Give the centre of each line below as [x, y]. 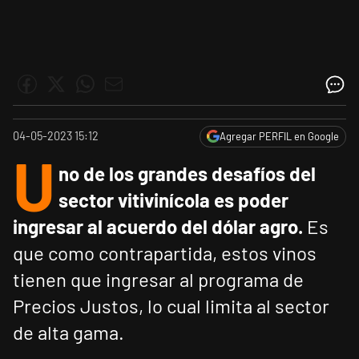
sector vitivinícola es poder [173, 200]
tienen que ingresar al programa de [158, 280]
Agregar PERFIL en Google [279, 137]
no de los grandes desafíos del [187, 174]
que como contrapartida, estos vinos [165, 253]
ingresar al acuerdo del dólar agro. [158, 227]
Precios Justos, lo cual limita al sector [171, 306]
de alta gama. [69, 333]
